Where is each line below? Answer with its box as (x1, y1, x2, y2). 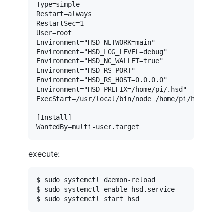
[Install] (36, 113, 72, 121)
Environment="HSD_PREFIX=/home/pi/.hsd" (36, 85, 187, 93)
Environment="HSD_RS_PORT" (36, 66, 135, 74)
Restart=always (36, 10, 92, 18)
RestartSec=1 (36, 19, 84, 27)
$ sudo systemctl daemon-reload (36, 176, 155, 184)
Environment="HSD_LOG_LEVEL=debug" (36, 48, 167, 55)
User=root (36, 29, 72, 37)
